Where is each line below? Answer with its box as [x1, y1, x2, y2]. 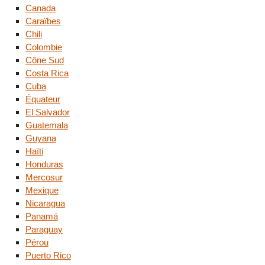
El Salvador [25, 106, 70, 117]
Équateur [25, 93, 60, 104]
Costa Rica [25, 67, 69, 78]
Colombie [25, 41, 62, 52]
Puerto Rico [25, 250, 71, 260]
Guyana [25, 132, 56, 143]
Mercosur [25, 172, 63, 182]
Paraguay [25, 224, 63, 234]
